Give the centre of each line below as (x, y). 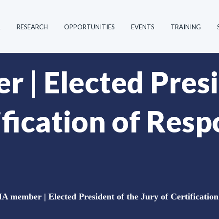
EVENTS (143, 27)
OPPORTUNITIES (89, 27)
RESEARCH (32, 27)
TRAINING (186, 27)
